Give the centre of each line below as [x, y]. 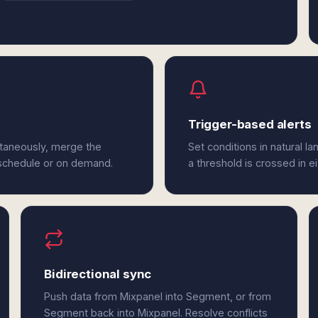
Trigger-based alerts [250, 124]
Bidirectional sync [98, 274]
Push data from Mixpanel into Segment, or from [158, 296]
